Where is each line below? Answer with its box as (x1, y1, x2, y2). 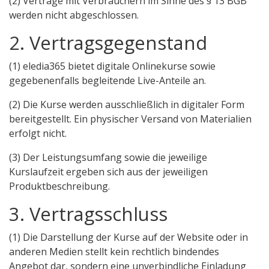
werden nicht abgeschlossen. (9, 8, 139, 22)
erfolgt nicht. (9, 126, 67, 140)
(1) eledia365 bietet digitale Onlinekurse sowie (9, 59, 216, 73)
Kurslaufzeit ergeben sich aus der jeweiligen (9, 165, 208, 178)
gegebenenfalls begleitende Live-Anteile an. (9, 73, 206, 87)
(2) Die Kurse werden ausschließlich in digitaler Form (9, 97, 244, 111)
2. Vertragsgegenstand (9, 29, 207, 55)
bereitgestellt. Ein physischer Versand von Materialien (9, 112, 252, 125)
